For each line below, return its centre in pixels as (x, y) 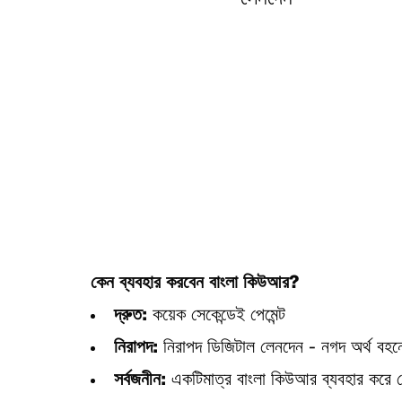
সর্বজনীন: (142, 380)
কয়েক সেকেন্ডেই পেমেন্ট (216, 316)
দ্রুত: (130, 316)
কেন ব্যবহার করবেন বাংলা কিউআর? (194, 284)
